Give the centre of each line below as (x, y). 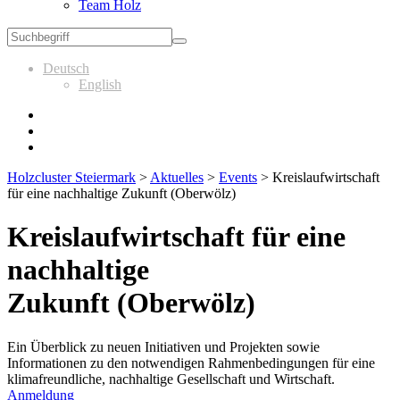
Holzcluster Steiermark (71, 177)
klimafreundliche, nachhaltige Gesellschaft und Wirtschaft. (171, 379)
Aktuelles (177, 177)
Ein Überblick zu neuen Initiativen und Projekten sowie (163, 346)
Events (238, 177)
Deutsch (66, 68)
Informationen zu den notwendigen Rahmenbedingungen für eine (191, 362)
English (100, 84)
